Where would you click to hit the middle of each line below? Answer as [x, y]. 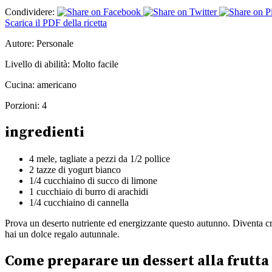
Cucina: [20, 84]
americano [56, 84]
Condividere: [30, 12]
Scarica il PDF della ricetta [56, 22]
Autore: [19, 43]
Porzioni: [22, 105]
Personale [54, 43]
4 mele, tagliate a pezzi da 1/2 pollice [100, 158]
